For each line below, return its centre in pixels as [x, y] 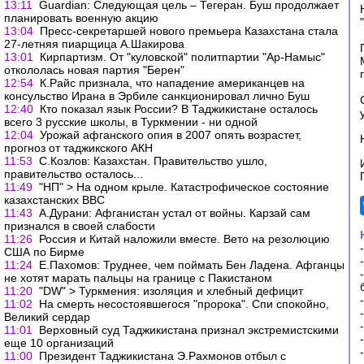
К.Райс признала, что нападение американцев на [172, 83]
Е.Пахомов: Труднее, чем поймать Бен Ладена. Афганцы [192, 265]
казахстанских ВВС [54, 200]
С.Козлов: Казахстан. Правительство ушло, [153, 161]
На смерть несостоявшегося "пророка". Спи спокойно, [184, 304]
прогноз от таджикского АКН [78, 148]
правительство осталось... [74, 174]
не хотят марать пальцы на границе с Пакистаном [138, 278]
